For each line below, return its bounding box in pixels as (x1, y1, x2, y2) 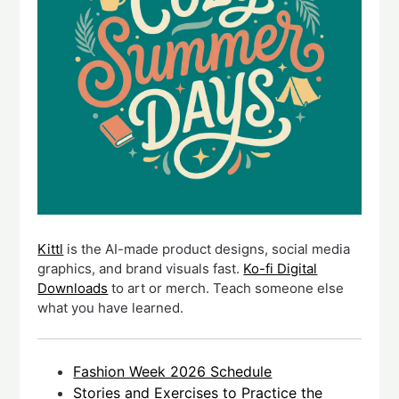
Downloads (37, 280, 109, 297)
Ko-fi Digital (243, 260, 318, 278)
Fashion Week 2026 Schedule (73, 362, 273, 380)
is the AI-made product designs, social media (63, 240, 351, 258)
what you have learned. (37, 299, 184, 317)
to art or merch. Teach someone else (108, 280, 345, 297)
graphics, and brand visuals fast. (37, 260, 244, 278)
